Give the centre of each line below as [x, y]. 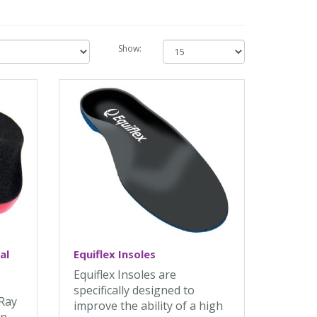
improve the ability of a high [149, 306]
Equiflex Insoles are [125, 275]
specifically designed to [134, 290]
